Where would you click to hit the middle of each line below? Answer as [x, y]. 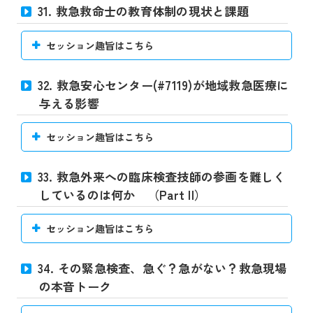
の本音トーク [75, 286]
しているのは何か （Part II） [122, 195]
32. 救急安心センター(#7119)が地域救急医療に [163, 85]
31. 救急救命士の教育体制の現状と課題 [143, 10]
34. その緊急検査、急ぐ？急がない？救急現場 [162, 268]
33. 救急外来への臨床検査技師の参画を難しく [161, 177]
